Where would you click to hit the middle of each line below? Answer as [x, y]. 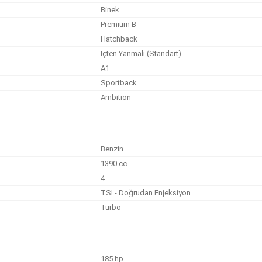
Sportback [119, 83]
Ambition [116, 97]
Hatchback [119, 39]
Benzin [112, 149]
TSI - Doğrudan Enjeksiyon [146, 193]
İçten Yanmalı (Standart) [141, 54]
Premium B [119, 24]
